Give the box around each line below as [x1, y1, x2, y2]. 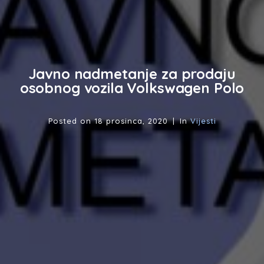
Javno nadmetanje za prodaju [28, 64, 236, 82]
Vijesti [190, 115, 216, 126]
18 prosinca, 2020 [94, 115, 168, 126]
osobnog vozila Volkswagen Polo [19, 78, 245, 97]
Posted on [48, 115, 94, 126]
